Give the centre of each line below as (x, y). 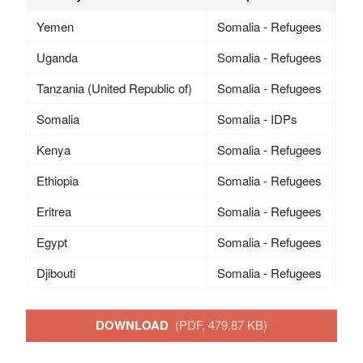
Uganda (57, 57)
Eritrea (53, 211)
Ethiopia (57, 180)
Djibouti (56, 272)
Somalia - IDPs (257, 118)
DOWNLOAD (135, 325)
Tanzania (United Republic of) (114, 88)
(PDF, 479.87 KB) (221, 325)
